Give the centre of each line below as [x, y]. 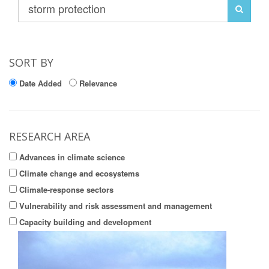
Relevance [98, 83]
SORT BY [31, 63]
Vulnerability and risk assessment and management [116, 206]
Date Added [41, 83]
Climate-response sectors [66, 190]
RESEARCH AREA [50, 137]
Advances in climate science [72, 157]
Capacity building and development [85, 222]
